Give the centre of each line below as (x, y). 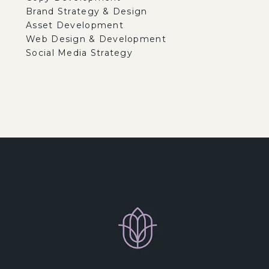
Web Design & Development (96, 39)
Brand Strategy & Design (87, 12)
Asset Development (75, 26)
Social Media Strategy (80, 53)
